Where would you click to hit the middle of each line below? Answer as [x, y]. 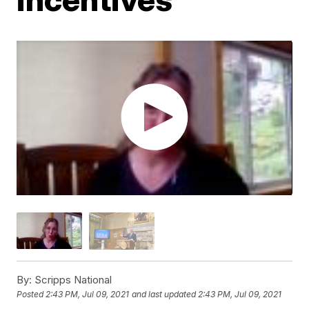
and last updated [164, 294]
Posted [31, 294]
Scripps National [72, 279]
